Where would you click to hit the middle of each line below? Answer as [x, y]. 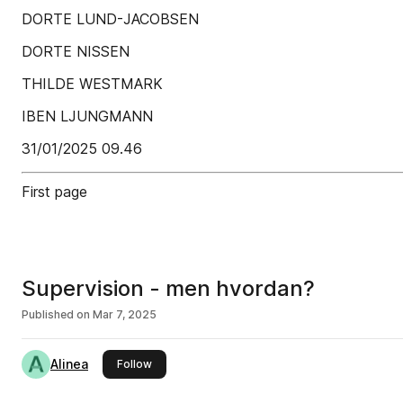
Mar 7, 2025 [125, 314]
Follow [134, 364]
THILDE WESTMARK [92, 84]
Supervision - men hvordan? [168, 288]
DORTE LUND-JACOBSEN [110, 19]
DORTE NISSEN [76, 51]
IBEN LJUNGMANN [87, 116]
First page [54, 192]
